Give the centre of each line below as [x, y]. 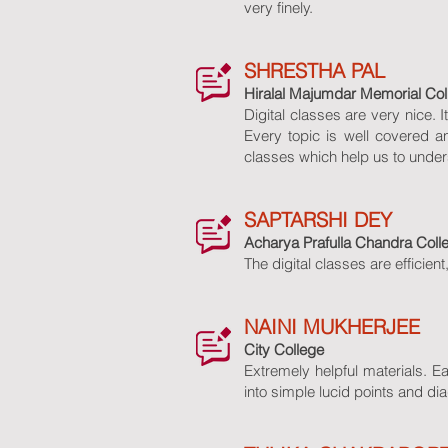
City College [284, 349]
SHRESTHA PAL [314, 70]
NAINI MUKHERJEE [332, 326]
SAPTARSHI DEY [318, 219]
